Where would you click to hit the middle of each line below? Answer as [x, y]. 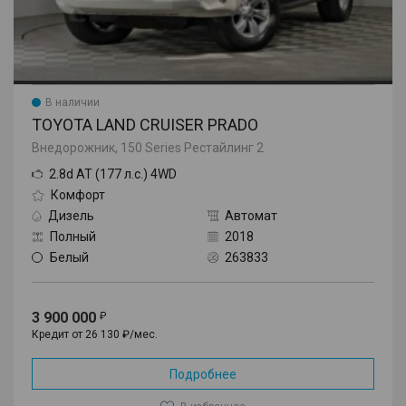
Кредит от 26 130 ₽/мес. [95, 334]
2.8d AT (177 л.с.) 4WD [113, 174]
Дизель [71, 215]
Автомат [251, 215]
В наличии [72, 102]
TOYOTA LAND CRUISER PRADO [145, 124]
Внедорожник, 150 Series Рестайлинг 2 [148, 147]
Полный [73, 236]
